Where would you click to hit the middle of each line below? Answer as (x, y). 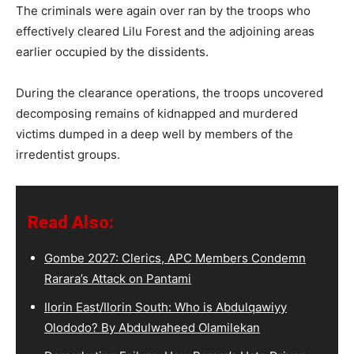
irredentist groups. (68, 154)
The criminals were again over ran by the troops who (163, 10)
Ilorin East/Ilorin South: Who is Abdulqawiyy (166, 307)
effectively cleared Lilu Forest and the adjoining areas (165, 31)
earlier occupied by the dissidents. (112, 51)
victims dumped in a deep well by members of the (154, 134)
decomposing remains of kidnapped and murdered (157, 113)
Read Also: (71, 222)
